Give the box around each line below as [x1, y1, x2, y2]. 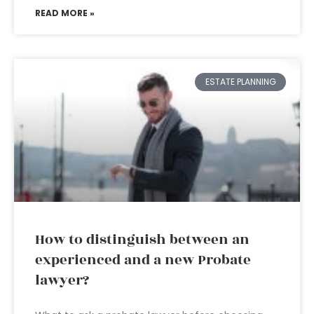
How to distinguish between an [35, 229, 250, 250]
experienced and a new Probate [35, 250, 251, 271]
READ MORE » [35, 7, 95, 19]
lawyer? [35, 270, 89, 291]
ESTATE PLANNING [205, 76, 276, 88]
